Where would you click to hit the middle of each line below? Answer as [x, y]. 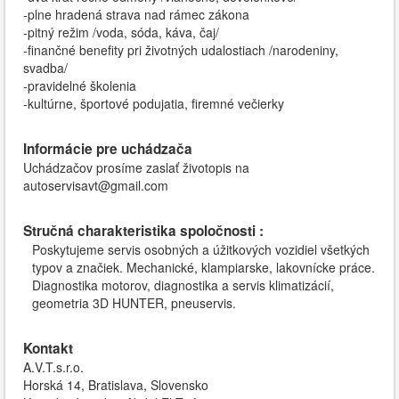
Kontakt [48, 348]
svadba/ [45, 68]
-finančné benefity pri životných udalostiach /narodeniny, [181, 50]
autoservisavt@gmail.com [96, 185]
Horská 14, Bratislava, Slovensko [116, 385]
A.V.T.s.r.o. [53, 367]
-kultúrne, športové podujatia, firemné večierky [154, 103]
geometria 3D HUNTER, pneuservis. [134, 303]
